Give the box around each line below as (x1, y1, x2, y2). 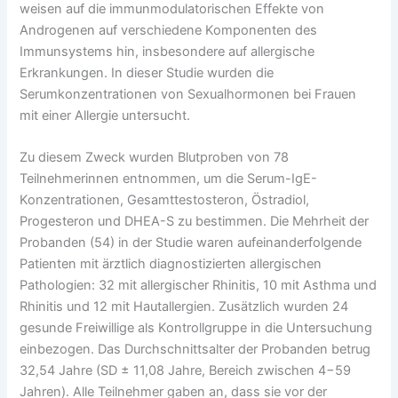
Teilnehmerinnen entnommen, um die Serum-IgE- (20, 171, 318, 187)
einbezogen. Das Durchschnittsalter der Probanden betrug (20, 341, 371, 358)
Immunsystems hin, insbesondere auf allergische (20, 43, 315, 60)
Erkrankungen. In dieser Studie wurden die (20, 64, 275, 81)
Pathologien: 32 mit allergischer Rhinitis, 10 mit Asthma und (20, 277, 378, 294)
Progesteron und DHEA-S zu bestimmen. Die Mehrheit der (20, 213, 370, 230)
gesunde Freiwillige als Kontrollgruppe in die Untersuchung (20, 320, 373, 337)
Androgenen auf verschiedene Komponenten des (20, 21, 318, 38)
